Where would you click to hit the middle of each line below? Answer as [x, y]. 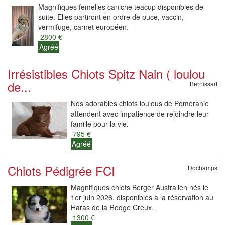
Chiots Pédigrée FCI [61, 171]
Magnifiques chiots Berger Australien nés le [140, 187]
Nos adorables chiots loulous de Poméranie [140, 103]
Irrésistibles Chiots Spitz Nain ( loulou [106, 74]
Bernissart [204, 84]
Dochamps [203, 167]
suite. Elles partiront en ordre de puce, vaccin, [111, 17]
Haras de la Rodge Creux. [112, 207]
